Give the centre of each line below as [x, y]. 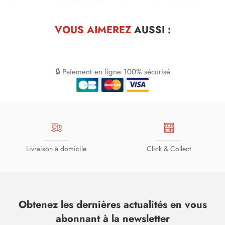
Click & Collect [169, 149]
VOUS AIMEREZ [93, 30]
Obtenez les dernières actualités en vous [113, 204]
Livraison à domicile [56, 149]
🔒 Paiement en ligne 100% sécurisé [113, 72]
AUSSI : [151, 30]
